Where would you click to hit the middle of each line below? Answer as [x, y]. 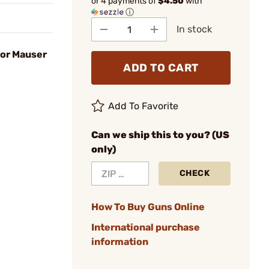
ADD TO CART [161, 68]
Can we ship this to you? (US [160, 135]
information [120, 242]
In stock [194, 29]
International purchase [146, 227]
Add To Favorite [144, 106]
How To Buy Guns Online [148, 207]
